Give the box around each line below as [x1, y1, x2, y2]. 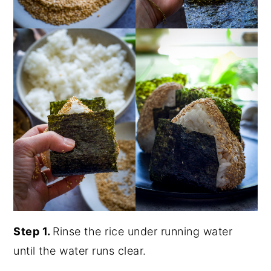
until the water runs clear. [13, 244, 146, 258]
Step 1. [13, 225, 53, 238]
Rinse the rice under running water [53, 225, 233, 238]
